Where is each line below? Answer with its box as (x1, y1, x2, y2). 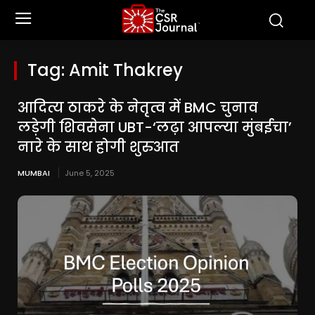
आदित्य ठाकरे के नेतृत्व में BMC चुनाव (18, 98, 258, 117)
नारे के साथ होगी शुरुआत (18, 137, 183, 157)
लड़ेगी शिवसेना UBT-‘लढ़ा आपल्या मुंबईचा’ (18, 117, 292, 137)
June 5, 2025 (65, 167, 115, 179)
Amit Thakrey (69, 58, 183, 82)
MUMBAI (18, 167, 50, 179)
